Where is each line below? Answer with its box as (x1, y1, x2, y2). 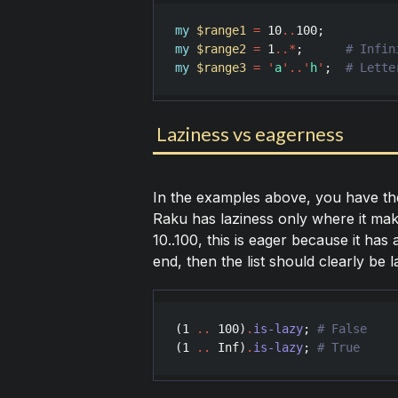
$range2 (195, 41, 246, 56)
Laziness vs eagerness (155, 121, 344, 146)
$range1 (195, 22, 246, 37)
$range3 (195, 60, 246, 75)
